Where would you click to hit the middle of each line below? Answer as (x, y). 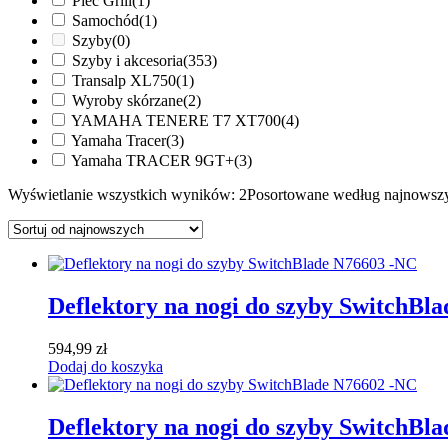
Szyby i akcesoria (127, 60)
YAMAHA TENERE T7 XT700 (176, 120)
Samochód (105, 20)
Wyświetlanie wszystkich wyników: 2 (127, 194)
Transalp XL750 (124, 80)
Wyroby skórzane (127, 100)
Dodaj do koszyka (105, 366)
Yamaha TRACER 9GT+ (152, 160)
